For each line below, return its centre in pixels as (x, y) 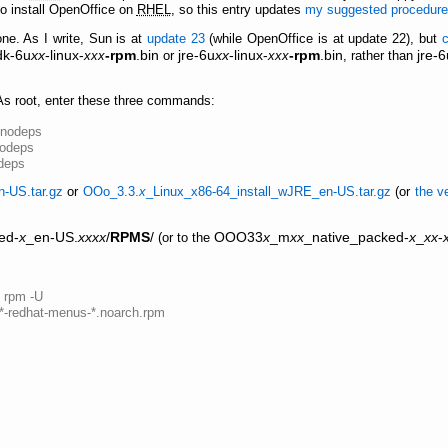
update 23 (175, 38)
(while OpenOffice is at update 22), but (323, 38)
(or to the (183, 237)
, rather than (380, 55)
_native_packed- (356, 236)
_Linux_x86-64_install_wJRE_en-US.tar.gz (268, 192)
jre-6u (197, 54)
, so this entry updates (237, 10)
